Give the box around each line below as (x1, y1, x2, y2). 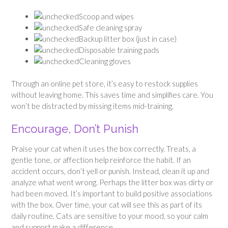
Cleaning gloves (79, 56, 131, 66)
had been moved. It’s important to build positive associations (11, 189, 212, 198)
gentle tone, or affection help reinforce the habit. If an (11, 155, 191, 165)
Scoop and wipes (79, 11, 134, 21)
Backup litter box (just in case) (79, 34, 177, 43)
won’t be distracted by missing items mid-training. (11, 101, 174, 111)
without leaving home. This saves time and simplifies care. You (11, 90, 213, 100)
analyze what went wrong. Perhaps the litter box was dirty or (11, 178, 213, 187)
